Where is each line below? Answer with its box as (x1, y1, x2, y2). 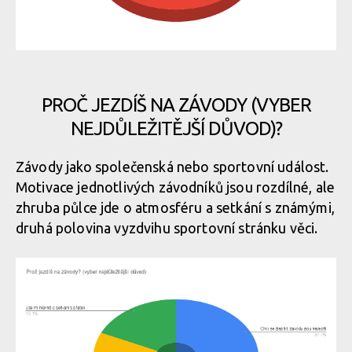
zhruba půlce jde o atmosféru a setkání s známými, (16, 200, 335, 215)
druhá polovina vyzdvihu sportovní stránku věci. (16, 220, 324, 236)
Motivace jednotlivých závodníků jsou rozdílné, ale (16, 179, 335, 195)
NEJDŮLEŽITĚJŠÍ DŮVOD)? (70, 118, 282, 139)
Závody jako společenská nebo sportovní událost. (16, 159, 329, 174)
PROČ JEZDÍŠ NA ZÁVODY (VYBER (41, 94, 311, 115)
